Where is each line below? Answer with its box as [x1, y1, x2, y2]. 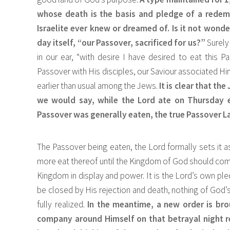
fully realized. [37, 199, 88, 210]
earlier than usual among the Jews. [37, 80, 160, 92]
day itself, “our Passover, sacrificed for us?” [37, 37, 205, 49]
